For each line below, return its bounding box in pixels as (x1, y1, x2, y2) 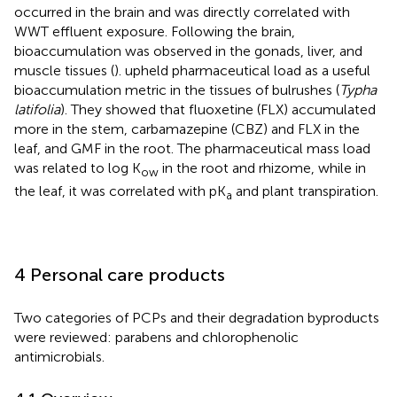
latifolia (14, 101, 60, 119)
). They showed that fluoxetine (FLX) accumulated (60, 101, 376, 119)
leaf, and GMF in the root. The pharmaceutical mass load (14, 140, 370, 158)
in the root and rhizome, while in (159, 160, 366, 177)
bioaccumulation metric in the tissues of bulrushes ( (14, 82, 339, 99)
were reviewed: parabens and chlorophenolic (14, 328, 299, 346)
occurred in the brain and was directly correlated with (14, 4, 350, 21)
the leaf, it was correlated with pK (14, 183, 226, 200)
